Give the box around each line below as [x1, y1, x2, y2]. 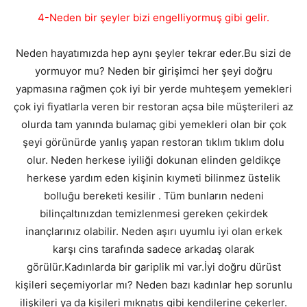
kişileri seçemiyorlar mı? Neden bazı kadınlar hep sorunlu [14, 278, 293, 292]
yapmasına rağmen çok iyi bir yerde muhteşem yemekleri [15, 82, 292, 96]
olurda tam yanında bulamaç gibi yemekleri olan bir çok [21, 118, 286, 132]
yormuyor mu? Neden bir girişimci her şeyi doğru [34, 64, 273, 78]
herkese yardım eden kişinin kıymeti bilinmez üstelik [27, 171, 280, 185]
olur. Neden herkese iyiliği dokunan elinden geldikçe [26, 153, 281, 167]
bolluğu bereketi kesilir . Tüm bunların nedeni [43, 189, 264, 203]
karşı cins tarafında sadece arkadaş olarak [53, 243, 254, 256]
